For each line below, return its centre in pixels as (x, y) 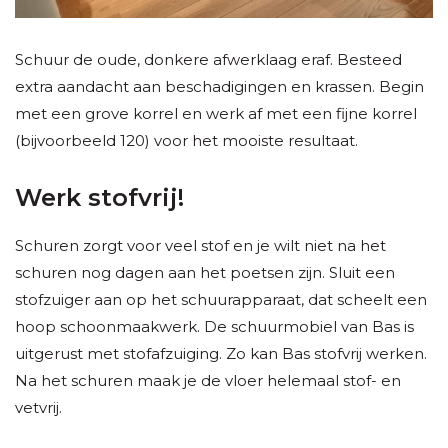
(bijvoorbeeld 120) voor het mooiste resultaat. (188, 141)
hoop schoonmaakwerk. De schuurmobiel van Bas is (214, 327)
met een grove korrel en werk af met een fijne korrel (216, 114)
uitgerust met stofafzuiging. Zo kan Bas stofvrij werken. (221, 354)
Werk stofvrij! (103, 198)
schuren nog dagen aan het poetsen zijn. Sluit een (205, 273)
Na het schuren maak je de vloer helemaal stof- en (208, 381)
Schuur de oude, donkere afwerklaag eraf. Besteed (208, 60)
